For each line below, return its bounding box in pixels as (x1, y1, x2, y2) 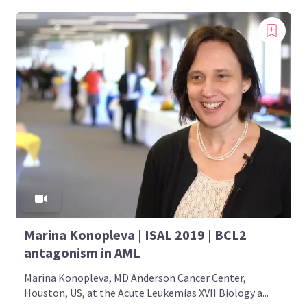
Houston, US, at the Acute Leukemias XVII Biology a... (24, 285, 269, 299)
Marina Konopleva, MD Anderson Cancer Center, (24, 270, 247, 284)
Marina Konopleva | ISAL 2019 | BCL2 (24, 225, 247, 243)
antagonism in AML (24, 243, 141, 261)
